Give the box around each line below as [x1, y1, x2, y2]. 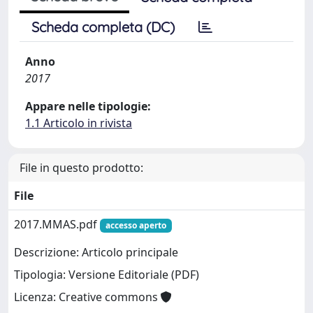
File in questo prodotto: [20, 160, 143, 175]
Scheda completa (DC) [31, 18, 175, 36]
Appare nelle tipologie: [25, 99, 151, 114]
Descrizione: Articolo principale [14, 245, 178, 261]
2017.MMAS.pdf [14, 217, 100, 232]
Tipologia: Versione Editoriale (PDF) [14, 267, 199, 283]
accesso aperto [105, 219, 166, 231]
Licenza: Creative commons [14, 289, 161, 305]
